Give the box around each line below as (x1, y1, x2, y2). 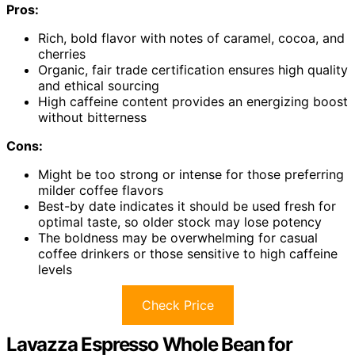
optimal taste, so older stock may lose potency (38, 214, 322, 231)
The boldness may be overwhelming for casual (38, 230, 318, 246)
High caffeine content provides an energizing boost (38, 94, 348, 110)
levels (38, 261, 72, 278)
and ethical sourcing (38, 78, 159, 94)
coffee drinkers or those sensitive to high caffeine (38, 246, 338, 262)
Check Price (141, 297, 214, 314)
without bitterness (38, 109, 147, 126)
